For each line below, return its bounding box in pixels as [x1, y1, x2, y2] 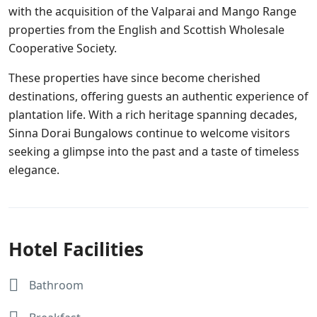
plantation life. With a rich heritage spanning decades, [8, 106, 297, 122]
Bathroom [29, 277, 83, 293]
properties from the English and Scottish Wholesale [8, 21, 284, 38]
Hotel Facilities [8, 236, 144, 262]
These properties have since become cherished [8, 69, 260, 86]
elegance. [8, 161, 59, 178]
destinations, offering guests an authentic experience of [8, 88, 309, 104]
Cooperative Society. [8, 40, 117, 56]
